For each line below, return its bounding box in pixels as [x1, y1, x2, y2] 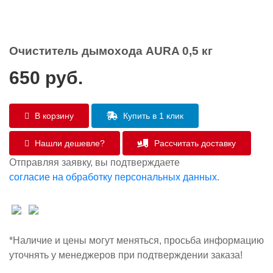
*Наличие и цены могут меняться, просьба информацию [9, 235, 264, 246]
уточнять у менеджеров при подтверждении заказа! [9, 250, 243, 260]
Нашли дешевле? [32, 138, 105, 148]
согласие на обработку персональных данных [9, 172, 217, 182]
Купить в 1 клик [121, 111, 183, 121]
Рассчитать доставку [152, 138, 236, 148]
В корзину [32, 111, 74, 121]
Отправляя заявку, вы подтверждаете [9, 157, 180, 168]
